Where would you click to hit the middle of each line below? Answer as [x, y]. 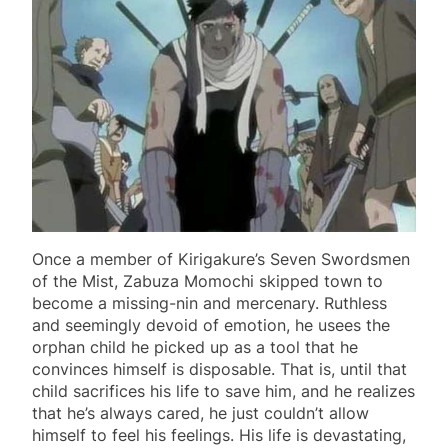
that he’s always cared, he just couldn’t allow [200, 413]
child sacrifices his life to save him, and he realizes [223, 391]
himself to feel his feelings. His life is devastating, [219, 435]
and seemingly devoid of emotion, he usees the [211, 325]
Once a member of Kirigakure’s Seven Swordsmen [221, 259]
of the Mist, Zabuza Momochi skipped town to [207, 281]
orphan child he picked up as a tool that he [195, 347]
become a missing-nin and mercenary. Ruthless [209, 303]
